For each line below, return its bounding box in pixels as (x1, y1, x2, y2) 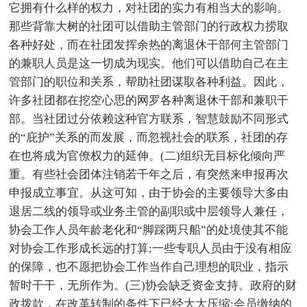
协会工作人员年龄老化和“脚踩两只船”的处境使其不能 (9, 223, 288, 236)
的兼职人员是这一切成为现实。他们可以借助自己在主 (9, 56, 289, 70)
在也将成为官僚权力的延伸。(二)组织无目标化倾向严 (9, 149, 286, 162)
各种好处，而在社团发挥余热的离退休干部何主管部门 (9, 38, 289, 51)
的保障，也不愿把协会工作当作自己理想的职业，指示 (9, 260, 289, 273)
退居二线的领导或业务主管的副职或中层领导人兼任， (9, 204, 289, 218)
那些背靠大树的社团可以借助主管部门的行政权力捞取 (9, 19, 289, 33)
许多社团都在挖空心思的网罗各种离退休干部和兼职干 (9, 93, 289, 107)
